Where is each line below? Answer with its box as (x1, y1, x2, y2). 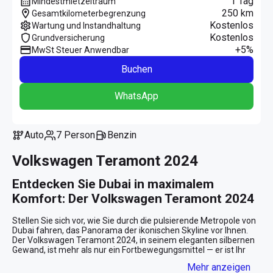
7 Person (62, 129, 95, 141)
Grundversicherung (32, 32, 105, 43)
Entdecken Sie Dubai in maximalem (12, 176, 214, 191)
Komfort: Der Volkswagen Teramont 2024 (12, 191, 254, 206)
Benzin (113, 129, 136, 141)
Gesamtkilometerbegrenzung (32, 8, 146, 18)
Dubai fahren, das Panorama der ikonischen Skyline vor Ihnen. (12, 225, 248, 235)
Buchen (121, 63, 152, 75)
